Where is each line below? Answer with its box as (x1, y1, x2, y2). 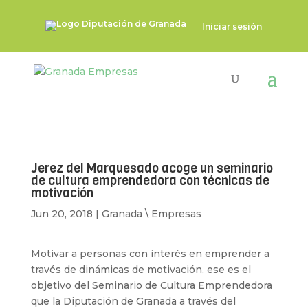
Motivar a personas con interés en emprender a (30, 247, 269, 260)
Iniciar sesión (202, 21, 263, 32)
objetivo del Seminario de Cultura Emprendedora (30, 279, 272, 291)
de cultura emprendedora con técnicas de (30, 173, 269, 189)
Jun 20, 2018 (30, 208, 93, 220)
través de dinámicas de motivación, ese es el (30, 263, 251, 276)
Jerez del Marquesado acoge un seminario (30, 160, 273, 177)
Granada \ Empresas (101, 208, 201, 220)
